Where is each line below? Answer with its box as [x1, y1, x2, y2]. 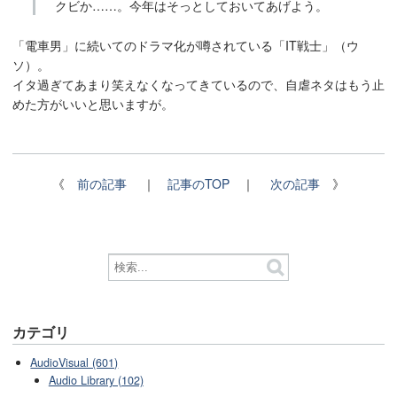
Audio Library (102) [48, 372, 144, 389]
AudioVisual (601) [30, 354, 119, 371]
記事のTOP [167, 175, 230, 193]
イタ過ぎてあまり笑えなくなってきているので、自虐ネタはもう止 [12, 74, 385, 93]
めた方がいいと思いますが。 [12, 94, 174, 113]
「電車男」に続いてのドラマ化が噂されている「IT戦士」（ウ [12, 35, 359, 54]
